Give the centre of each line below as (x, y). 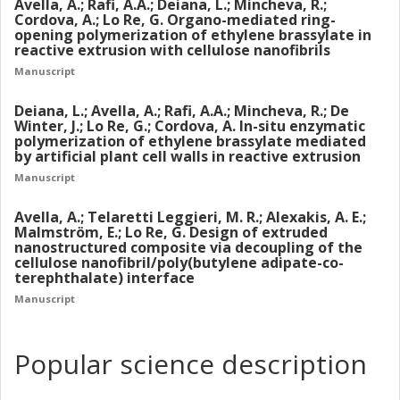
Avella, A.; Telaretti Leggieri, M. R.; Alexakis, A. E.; (190, 217)
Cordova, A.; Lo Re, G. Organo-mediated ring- (175, 20)
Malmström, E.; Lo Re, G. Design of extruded (171, 232)
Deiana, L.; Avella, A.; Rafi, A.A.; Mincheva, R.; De (182, 111)
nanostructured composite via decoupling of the (188, 247)
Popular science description (191, 364)
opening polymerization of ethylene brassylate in (193, 35)
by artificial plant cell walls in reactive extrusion (187, 156)
